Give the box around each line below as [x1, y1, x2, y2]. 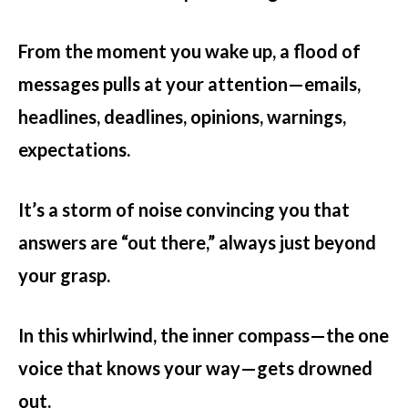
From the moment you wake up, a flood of [18, 39, 361, 62]
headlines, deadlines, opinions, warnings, [18, 105, 346, 127]
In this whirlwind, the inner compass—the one [18, 323, 389, 346]
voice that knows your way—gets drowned [18, 356, 372, 379]
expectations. [18, 138, 130, 160]
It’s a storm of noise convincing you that [18, 198, 350, 220]
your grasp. [18, 263, 110, 286]
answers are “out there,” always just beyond [18, 230, 376, 253]
